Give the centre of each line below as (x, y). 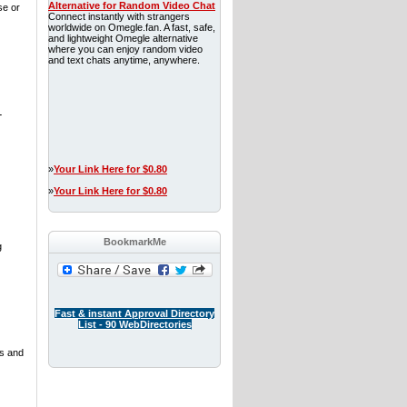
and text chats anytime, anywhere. (124, 60)
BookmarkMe (134, 242)
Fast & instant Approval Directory (134, 313)
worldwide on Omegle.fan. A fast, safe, (132, 27)
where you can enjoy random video (125, 49)
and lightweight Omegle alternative (123, 38)
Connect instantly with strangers (119, 16)
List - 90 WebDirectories (134, 324)
